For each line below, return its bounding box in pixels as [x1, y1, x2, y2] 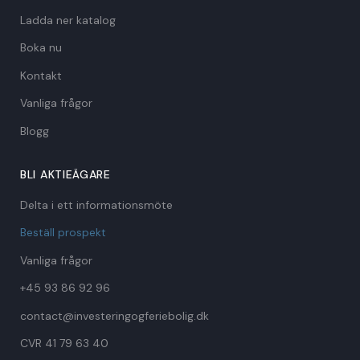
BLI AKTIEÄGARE [20, 166, 111, 182]
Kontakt [20, 67, 62, 83]
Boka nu [20, 40, 62, 55]
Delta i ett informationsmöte [20, 197, 173, 212]
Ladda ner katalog [20, 12, 116, 27]
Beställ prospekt [20, 225, 106, 240]
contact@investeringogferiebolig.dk [20, 308, 209, 323]
